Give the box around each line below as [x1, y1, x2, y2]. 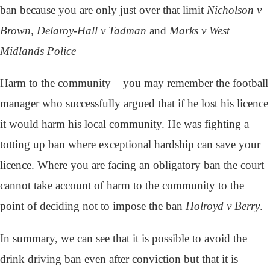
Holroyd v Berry [186, 199, 260, 213]
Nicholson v [207, 4, 262, 17]
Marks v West [169, 24, 230, 37]
